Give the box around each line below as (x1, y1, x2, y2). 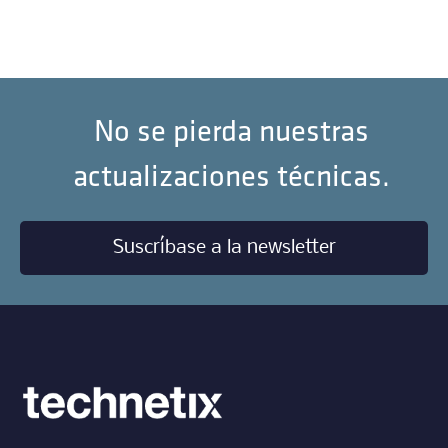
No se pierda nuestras (94, 111, 370, 150)
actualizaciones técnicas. (73, 156, 391, 195)
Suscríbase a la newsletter (112, 238, 336, 259)
